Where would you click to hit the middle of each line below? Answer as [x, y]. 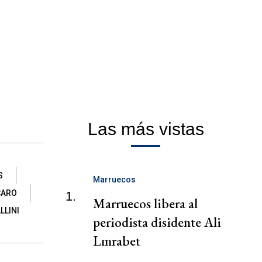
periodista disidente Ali [157, 223]
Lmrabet [117, 241]
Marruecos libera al [145, 204]
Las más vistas [146, 129]
